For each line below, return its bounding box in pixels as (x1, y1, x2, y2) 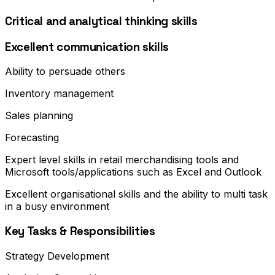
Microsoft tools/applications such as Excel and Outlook (5, 166, 261, 179)
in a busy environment (5, 200, 109, 213)
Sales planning (5, 109, 73, 122)
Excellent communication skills (5, 39, 169, 54)
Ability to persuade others (5, 65, 125, 78)
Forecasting (5, 131, 59, 144)
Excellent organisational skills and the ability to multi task (5, 188, 268, 201)
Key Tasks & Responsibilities (5, 224, 155, 239)
